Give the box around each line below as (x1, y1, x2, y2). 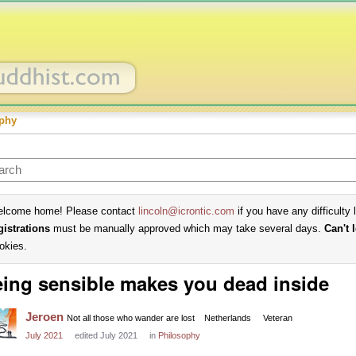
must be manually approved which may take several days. (50, 222, 324, 234)
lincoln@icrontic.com (138, 205, 234, 217)
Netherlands (204, 313, 251, 323)
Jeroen (25, 310, 64, 323)
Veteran (263, 313, 292, 323)
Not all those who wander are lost (67, 313, 195, 323)
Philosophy (158, 331, 200, 340)
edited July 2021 (75, 331, 137, 340)
